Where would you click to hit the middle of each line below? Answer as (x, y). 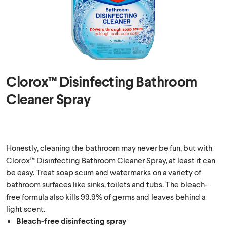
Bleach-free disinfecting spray (71, 221)
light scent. (26, 209)
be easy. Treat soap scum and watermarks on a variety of (104, 172)
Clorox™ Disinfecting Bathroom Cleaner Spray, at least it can (111, 160)
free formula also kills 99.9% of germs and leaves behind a (106, 196)
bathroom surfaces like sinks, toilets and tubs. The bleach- (107, 184)
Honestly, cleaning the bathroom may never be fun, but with (109, 148)
